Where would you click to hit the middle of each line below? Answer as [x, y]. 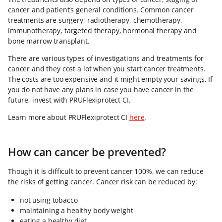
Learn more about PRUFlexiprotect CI [69, 117]
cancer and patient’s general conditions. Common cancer [101, 10]
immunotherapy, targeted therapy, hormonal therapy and [102, 30]
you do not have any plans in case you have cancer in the [101, 89]
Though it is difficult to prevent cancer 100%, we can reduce [106, 171]
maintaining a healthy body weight [77, 210]
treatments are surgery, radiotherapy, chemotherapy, [95, 20]
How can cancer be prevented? [87, 152]
